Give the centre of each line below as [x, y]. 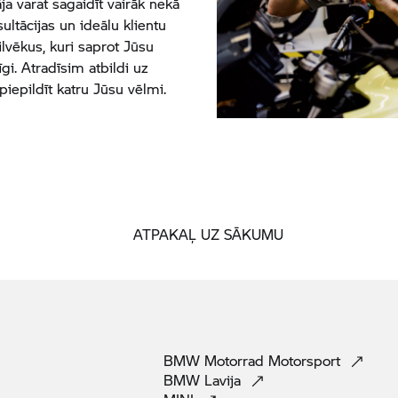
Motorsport [306, 360]
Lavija [225, 379]
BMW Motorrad [214, 360]
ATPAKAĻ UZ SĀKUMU [208, 234]
